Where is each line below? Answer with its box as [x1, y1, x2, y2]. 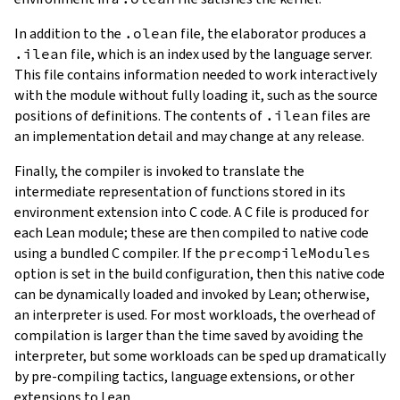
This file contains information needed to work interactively [14, 65, 377, 85]
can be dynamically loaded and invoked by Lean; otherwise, [14, 285, 370, 304]
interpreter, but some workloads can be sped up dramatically [14, 346, 386, 366]
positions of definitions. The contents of [14, 106, 265, 126]
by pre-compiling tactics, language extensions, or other [14, 367, 354, 387]
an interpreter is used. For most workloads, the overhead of [14, 305, 376, 325]
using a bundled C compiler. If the [14, 244, 219, 263]
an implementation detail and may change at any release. [14, 127, 364, 146]
